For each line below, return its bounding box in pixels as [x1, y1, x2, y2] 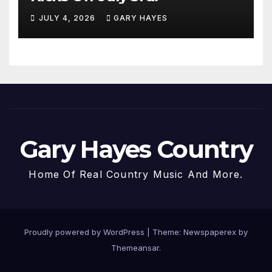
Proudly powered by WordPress [24, 227, 147, 237]
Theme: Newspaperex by [152, 227, 248, 237]
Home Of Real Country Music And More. [29, 168, 243, 180]
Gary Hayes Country [19, 134, 253, 164]
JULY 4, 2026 [39, 13, 98, 22]
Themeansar [111, 243, 159, 253]
